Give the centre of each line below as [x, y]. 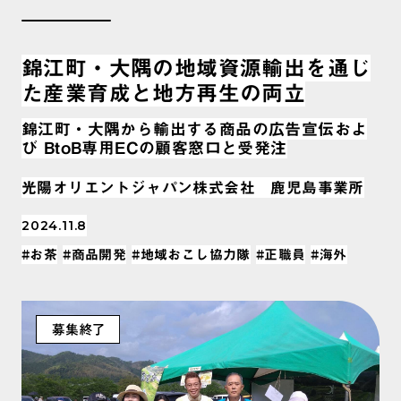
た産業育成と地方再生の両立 [164, 93]
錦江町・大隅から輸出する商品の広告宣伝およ [195, 128]
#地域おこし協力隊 [191, 254]
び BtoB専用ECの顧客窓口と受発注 [154, 147]
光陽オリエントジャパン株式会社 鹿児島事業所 [193, 187]
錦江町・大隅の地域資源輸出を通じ [196, 68]
